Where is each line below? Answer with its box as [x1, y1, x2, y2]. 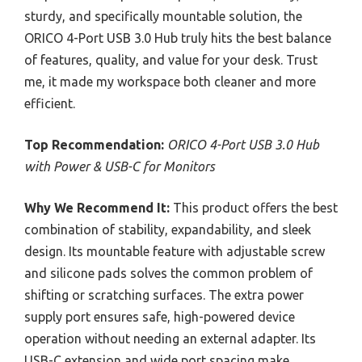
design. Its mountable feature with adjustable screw [24, 243, 325, 259]
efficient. [24, 95, 75, 111]
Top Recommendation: [24, 137, 164, 152]
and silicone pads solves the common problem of [24, 265, 313, 280]
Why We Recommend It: [24, 200, 170, 215]
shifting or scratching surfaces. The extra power [24, 287, 304, 302]
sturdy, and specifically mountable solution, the [24, 8, 302, 23]
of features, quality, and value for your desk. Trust [24, 52, 318, 67]
